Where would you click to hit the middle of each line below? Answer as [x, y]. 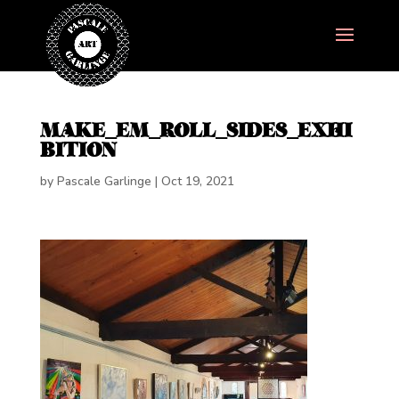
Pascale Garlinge [104, 181]
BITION [78, 150]
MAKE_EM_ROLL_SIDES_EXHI [195, 130]
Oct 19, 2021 [197, 181]
